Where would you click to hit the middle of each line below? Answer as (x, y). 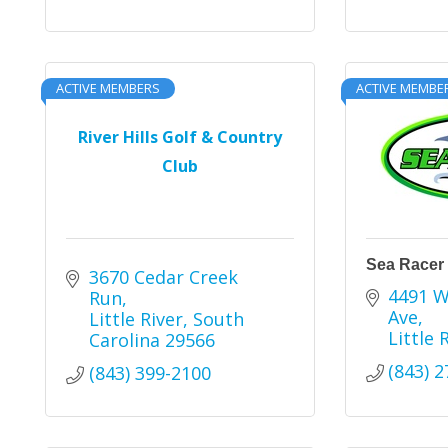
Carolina (124, 340)
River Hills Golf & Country (179, 136)
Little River (135, 319)
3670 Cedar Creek (163, 277)
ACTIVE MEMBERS (108, 88)
